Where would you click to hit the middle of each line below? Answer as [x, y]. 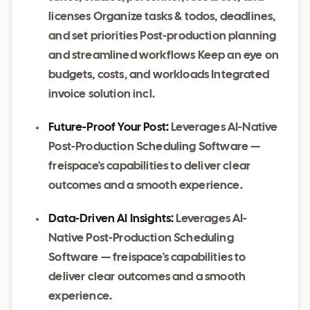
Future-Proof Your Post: [109, 128]
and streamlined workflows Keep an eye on [164, 56]
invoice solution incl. [102, 94]
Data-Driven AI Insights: [111, 219]
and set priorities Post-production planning [163, 36]
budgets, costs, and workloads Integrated [159, 75]
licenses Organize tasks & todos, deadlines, [162, 17]
